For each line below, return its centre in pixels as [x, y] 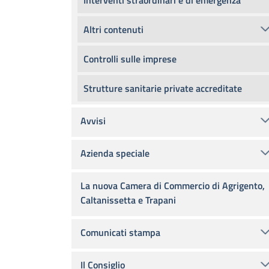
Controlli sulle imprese [130, 59]
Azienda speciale [115, 153]
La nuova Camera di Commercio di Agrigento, [173, 186]
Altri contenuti [113, 29]
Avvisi [93, 121]
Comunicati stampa [120, 232]
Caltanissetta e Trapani [128, 200]
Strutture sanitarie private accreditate [163, 88]
